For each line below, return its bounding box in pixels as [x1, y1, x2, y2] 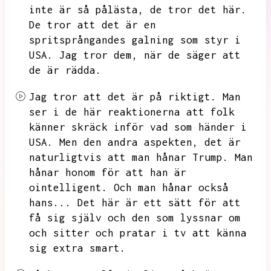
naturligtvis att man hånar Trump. [29, 151, 229, 163]
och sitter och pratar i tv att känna [29, 227, 247, 239]
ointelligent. [29, 181, 108, 194]
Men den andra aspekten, [59, 136, 198, 148]
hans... [29, 197, 71, 209]
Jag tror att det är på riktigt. [29, 91, 217, 103]
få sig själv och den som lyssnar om [29, 212, 241, 224]
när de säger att [144, 49, 241, 61]
